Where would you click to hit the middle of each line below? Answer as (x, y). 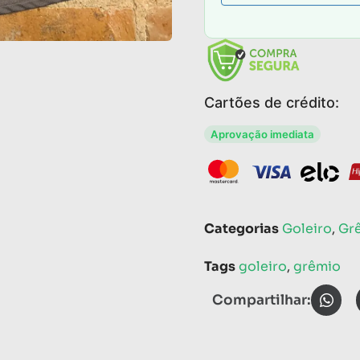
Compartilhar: (262, 301)
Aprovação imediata (262, 134)
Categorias (241, 229)
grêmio (317, 267)
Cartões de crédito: (272, 102)
